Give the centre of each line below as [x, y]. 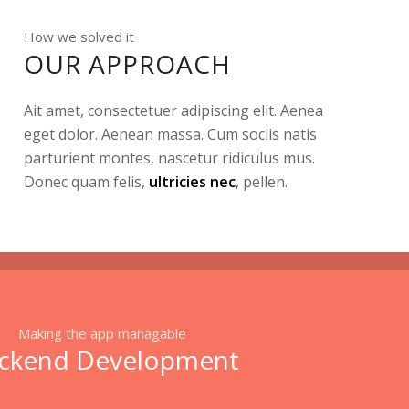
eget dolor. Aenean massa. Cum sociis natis [171, 135]
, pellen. [262, 182]
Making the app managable [102, 333]
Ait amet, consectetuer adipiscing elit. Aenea [174, 111]
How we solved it [79, 37]
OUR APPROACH [128, 63]
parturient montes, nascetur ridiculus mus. [170, 158]
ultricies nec [193, 182]
